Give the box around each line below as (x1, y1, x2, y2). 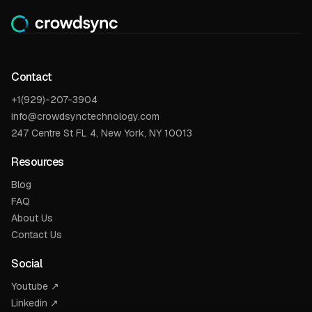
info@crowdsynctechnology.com (11, 109, 159, 123)
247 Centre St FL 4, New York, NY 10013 (11, 126, 192, 139)
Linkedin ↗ (11, 296, 58, 309)
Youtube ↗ (11, 279, 59, 292)
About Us (11, 211, 53, 224)
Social (11, 256, 42, 271)
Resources (11, 154, 64, 169)
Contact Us (11, 228, 62, 241)
